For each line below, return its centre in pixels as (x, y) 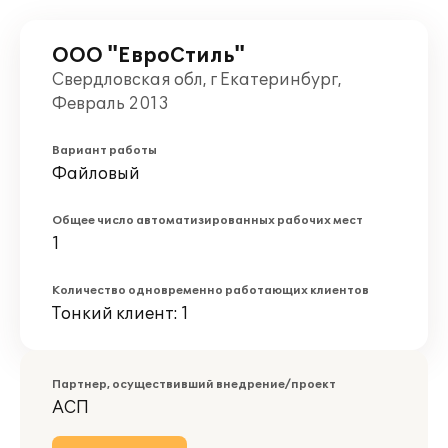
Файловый (96, 174)
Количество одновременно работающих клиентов (210, 290)
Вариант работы (104, 150)
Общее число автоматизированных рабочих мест (207, 220)
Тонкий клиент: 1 (120, 314)
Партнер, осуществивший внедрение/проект (194, 384)
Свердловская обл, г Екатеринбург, (197, 80)
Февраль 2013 (110, 104)
